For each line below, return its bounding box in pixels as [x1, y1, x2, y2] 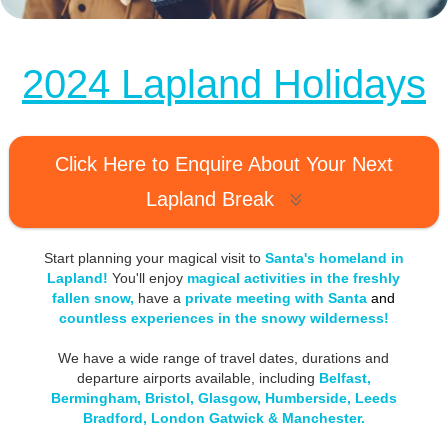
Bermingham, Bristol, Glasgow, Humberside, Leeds [50, 389, 397, 406]
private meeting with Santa [185, 289, 368, 306]
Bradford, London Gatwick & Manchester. [82, 409, 365, 426]
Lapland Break [145, 187, 280, 210]
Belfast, [318, 369, 371, 386]
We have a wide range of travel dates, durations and [58, 349, 390, 366]
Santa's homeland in [264, 249, 404, 266]
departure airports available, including [76, 369, 319, 386]
